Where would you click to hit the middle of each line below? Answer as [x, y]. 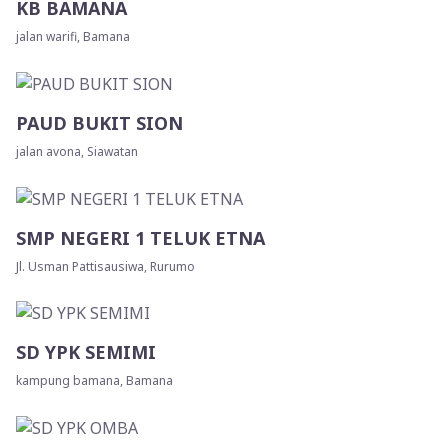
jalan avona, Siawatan [77, 151]
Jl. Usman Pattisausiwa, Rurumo [105, 266]
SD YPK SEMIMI [86, 352]
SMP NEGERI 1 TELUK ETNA [140, 237]
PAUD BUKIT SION [99, 122]
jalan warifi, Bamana [73, 37]
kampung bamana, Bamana [94, 381]
